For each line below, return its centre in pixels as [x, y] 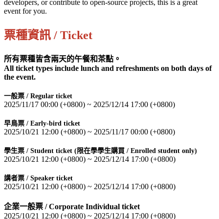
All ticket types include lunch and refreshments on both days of [108, 68]
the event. [20, 77]
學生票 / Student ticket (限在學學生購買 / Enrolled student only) [100, 151]
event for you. [26, 11]
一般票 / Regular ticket [38, 96]
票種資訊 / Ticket [48, 35]
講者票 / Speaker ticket [38, 178]
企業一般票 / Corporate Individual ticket [72, 207]
